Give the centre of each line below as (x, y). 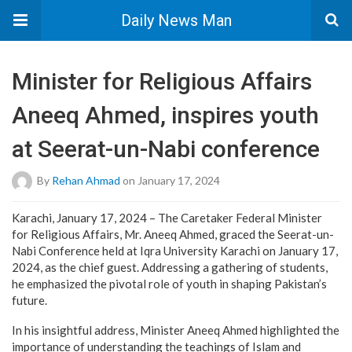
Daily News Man (176, 20)
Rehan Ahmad (86, 180)
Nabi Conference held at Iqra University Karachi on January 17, (175, 251)
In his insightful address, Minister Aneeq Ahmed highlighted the (176, 330)
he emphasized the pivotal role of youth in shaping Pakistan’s (169, 284)
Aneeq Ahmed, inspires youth (165, 115)
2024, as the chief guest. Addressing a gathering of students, (170, 267)
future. (29, 300)
